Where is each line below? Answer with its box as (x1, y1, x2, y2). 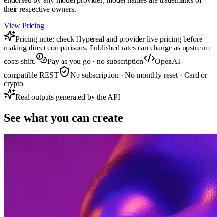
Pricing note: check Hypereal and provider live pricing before (15, 35, 202, 44)
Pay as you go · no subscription (47, 57, 143, 66)
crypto (4, 79, 23, 88)
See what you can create (4, 111, 123, 124)
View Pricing (4, 21, 44, 30)
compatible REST (4, 71, 59, 79)
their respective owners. (4, 5, 76, 14)
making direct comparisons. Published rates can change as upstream (4, 44, 210, 52)
